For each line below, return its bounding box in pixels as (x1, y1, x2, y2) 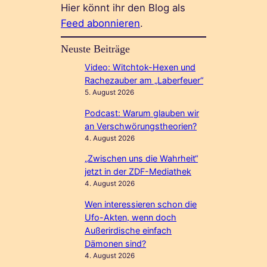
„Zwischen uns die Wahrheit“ (85, 153, 198, 164)
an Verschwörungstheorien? (85, 120, 197, 131)
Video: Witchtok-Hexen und (85, 62, 196, 73)
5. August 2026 (85, 88, 135, 97)
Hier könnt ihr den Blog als (61, 2, 186, 14)
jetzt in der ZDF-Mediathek (85, 166, 192, 177)
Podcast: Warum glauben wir (85, 107, 200, 118)
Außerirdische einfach (85, 225, 172, 235)
